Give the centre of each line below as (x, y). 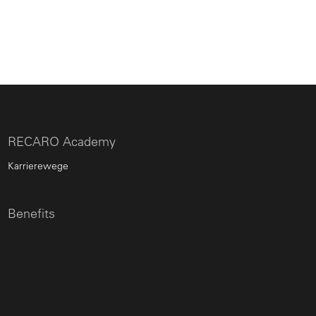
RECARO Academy (62, 142)
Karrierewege (38, 166)
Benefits (31, 214)
